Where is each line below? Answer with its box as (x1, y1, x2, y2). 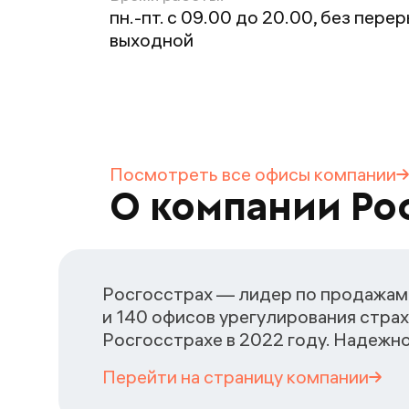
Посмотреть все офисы (110, 163, 310, 185)
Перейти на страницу (102, 365, 283, 388)
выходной (110, 28, 194, 51)
